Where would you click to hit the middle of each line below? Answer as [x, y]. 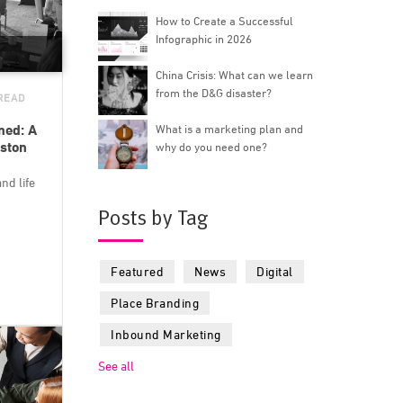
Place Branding [155, 303]
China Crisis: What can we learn [235, 75]
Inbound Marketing [166, 334]
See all [116, 366]
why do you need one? [212, 147]
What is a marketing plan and [230, 129]
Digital [275, 271]
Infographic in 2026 [204, 39]
